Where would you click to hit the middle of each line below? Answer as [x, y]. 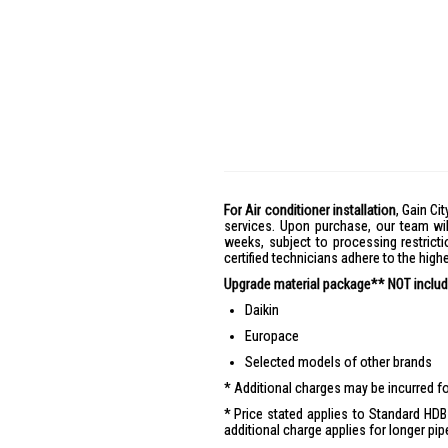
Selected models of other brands [338, 362]
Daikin [262, 310]
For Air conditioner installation [310, 210]
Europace [272, 336]
